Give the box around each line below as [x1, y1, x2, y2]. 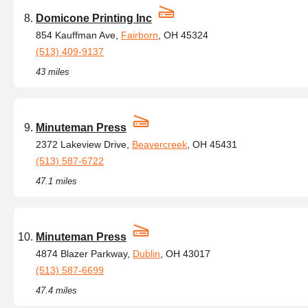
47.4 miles [36, 285, 77, 296]
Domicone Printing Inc [36, 12, 152, 24]
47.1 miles [36, 176, 77, 186]
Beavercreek [132, 139, 187, 150]
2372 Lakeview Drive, [36, 139, 132, 150]
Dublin [133, 248, 160, 259]
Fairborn [121, 30, 158, 41]
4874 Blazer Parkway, [36, 248, 133, 259]
